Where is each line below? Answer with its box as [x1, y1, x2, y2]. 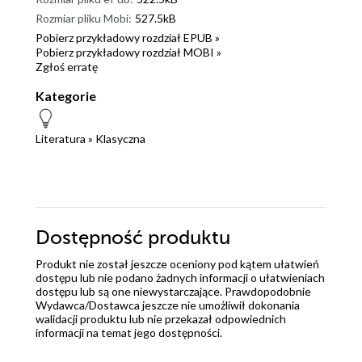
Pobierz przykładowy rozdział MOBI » [36, 45, 221, 60]
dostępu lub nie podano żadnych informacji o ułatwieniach [36, 271, 325, 285]
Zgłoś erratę [36, 60, 98, 74]
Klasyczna [95, 132, 145, 146]
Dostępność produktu [36, 227, 230, 250]
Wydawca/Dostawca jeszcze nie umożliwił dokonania [36, 298, 300, 313]
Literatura [36, 132, 86, 146]
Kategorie [36, 88, 96, 104]
